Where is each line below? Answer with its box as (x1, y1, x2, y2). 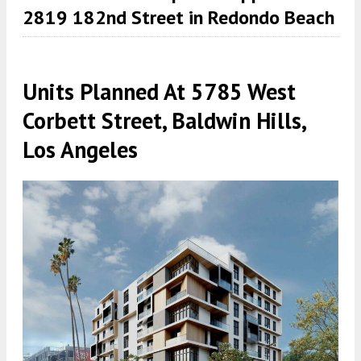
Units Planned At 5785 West (23, 77, 296, 107)
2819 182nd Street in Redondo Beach (23, 5, 334, 31)
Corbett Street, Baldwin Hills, (23, 106, 305, 136)
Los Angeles (23, 135, 138, 165)
